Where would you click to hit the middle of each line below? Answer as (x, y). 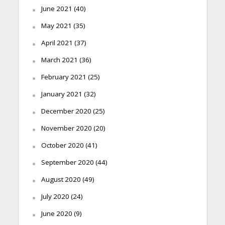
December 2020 (66, 111)
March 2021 (59, 60)
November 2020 (66, 128)
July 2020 (55, 197)
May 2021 (56, 26)
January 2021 (62, 94)
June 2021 (57, 9)
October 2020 (62, 145)
